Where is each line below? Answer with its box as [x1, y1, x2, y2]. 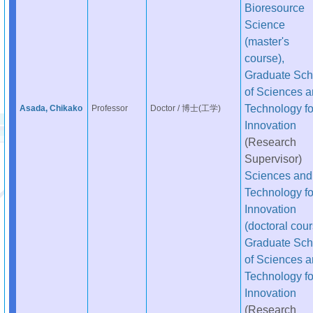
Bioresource [244, 1, 305, 14]
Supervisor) [244, 152, 302, 165]
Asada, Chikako [19, 103, 82, 113]
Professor [91, 103, 128, 113]
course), [244, 52, 284, 64]
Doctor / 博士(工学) [150, 103, 221, 113]
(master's [244, 35, 289, 48]
